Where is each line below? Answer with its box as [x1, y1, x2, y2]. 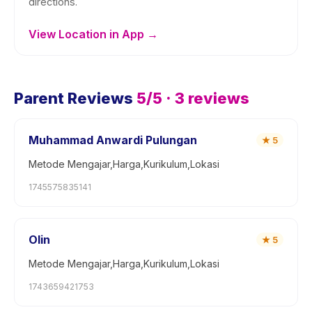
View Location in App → [29, 27, 158, 41]
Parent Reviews [14, 89, 133, 107]
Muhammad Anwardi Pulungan [29, 133, 197, 147]
